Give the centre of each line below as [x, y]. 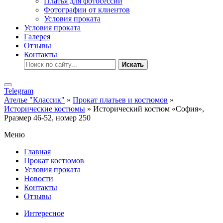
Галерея [37, 37]
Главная [37, 152]
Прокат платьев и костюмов [120, 100]
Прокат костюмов [54, 161]
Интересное [44, 213]
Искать [133, 64]
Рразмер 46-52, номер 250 [47, 118]
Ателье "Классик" [34, 100]
